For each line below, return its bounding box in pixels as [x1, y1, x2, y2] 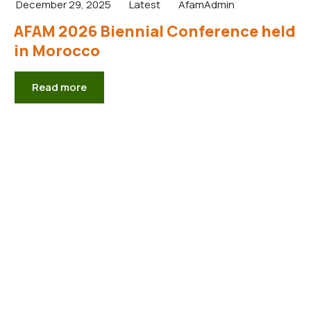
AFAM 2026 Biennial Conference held [14, 20, 296, 42]
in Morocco [14, 40, 100, 61]
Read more [32, 79, 87, 94]
